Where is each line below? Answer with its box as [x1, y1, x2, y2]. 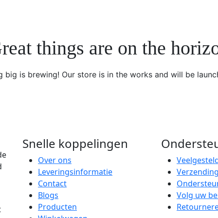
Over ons [38, 154, 72, 165]
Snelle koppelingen [22, 135, 128, 151]
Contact [38, 178, 67, 189]
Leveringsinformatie [38, 166, 112, 177]
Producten [38, 201, 77, 212]
